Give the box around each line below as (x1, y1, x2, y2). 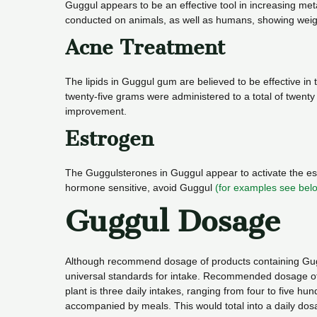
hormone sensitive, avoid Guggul (65, 182, 215, 194)
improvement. (65, 105, 127, 117)
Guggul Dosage (65, 203, 280, 240)
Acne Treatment (65, 35, 225, 60)
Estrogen (65, 127, 154, 151)
